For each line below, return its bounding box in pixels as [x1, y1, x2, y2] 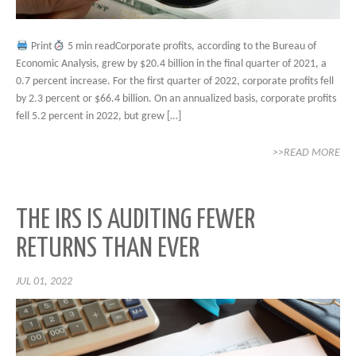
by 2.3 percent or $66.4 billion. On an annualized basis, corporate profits [16, 93, 336, 106]
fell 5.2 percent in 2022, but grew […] [16, 110, 181, 123]
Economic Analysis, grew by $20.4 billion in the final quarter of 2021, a [16, 58, 327, 71]
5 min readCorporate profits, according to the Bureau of [64, 41, 316, 53]
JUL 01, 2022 [16, 276, 72, 288]
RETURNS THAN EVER [16, 236, 199, 263]
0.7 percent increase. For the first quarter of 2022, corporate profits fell [16, 75, 334, 88]
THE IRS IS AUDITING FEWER [16, 207, 255, 234]
